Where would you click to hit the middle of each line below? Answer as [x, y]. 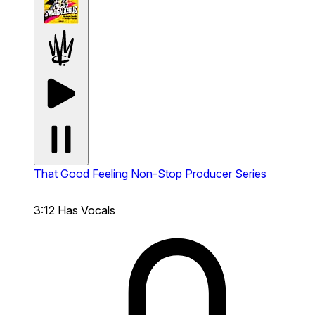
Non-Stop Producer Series [199, 173]
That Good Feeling [81, 173]
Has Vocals [86, 210]
